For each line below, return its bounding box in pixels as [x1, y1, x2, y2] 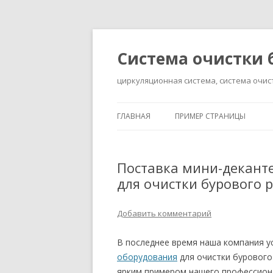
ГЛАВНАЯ [117, 111, 151, 121]
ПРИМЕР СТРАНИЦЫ [175, 111, 246, 121]
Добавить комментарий [117, 208, 211, 219]
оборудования [117, 251, 177, 263]
